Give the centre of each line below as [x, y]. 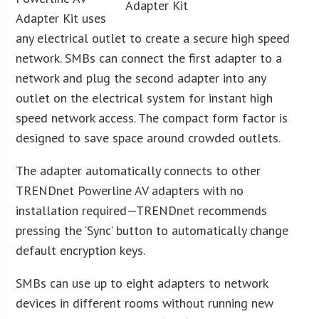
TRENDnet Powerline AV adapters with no [130, 190]
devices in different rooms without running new [145, 303]
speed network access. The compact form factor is [152, 117]
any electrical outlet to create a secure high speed [153, 38]
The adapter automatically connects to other [138, 170]
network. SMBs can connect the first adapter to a [149, 58]
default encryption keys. [81, 250]
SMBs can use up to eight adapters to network [142, 283]
